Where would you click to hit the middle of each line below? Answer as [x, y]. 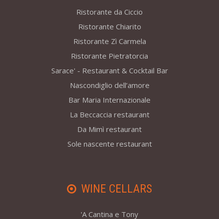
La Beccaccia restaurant [109, 115]
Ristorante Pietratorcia [109, 56]
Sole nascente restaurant [109, 144]
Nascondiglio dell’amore [109, 85]
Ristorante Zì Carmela [109, 41]
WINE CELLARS [117, 189]
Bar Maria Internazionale [109, 100]
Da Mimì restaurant [109, 129]
